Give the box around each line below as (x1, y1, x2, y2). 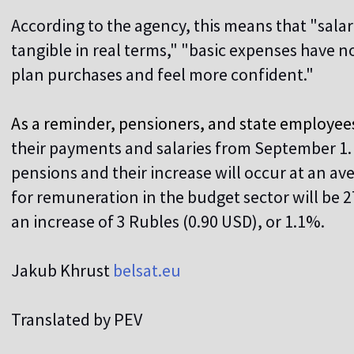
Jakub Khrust (11, 259, 110, 282)
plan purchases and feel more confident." (11, 63, 314, 86)
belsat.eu (113, 259, 181, 282)
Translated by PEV (11, 308, 142, 331)
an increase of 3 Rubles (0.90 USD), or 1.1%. (11, 210, 325, 233)
